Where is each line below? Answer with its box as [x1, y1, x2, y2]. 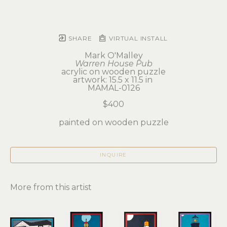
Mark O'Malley [84, 50, 143, 60]
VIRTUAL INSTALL [107, 34, 168, 42]
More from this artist [10, 182, 92, 192]
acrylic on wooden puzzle [61, 66, 166, 77]
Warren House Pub [74, 58, 153, 68]
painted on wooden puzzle [58, 117, 169, 127]
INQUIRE [100, 151, 127, 158]
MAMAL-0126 [87, 83, 140, 93]
